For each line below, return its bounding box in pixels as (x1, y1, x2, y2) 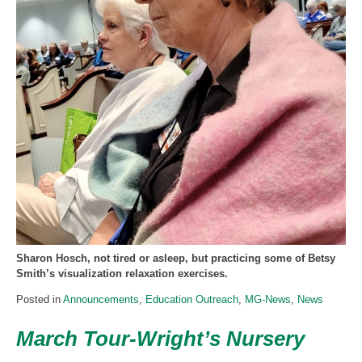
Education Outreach (145, 293, 238, 306)
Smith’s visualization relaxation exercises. (16, 267, 228, 280)
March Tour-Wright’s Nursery (16, 326, 305, 351)
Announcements (63, 293, 139, 306)
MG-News (245, 293, 291, 306)
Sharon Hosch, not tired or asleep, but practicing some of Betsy (16, 252, 335, 265)
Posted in (16, 293, 63, 306)
